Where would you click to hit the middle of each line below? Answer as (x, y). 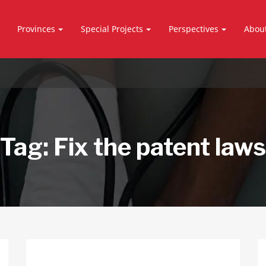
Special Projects (112, 29)
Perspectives (194, 29)
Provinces (37, 29)
